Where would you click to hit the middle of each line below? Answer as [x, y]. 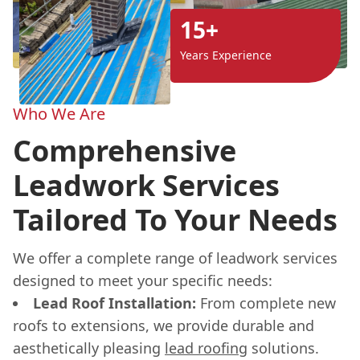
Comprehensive [125, 150]
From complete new [266, 303]
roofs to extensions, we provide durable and [164, 325]
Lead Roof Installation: [115, 303]
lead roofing [206, 348]
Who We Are [59, 113]
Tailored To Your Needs [175, 219]
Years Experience [226, 55]
